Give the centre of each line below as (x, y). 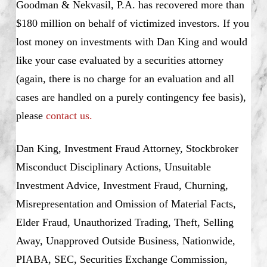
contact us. (69, 115)
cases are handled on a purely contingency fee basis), (131, 97)
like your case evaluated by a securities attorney (119, 60)
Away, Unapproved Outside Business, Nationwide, (125, 240)
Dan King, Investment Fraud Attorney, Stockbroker (127, 148)
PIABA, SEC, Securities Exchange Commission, (122, 259)
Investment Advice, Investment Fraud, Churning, (122, 185)
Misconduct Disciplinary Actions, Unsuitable (113, 167)
